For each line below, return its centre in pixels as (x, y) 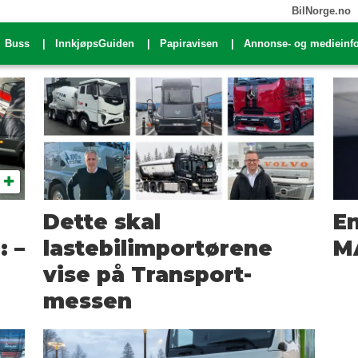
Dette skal (101, 222)
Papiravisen (189, 44)
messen (87, 301)
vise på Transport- (147, 274)
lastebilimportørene (157, 248)
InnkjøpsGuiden (95, 44)
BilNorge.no (321, 11)
